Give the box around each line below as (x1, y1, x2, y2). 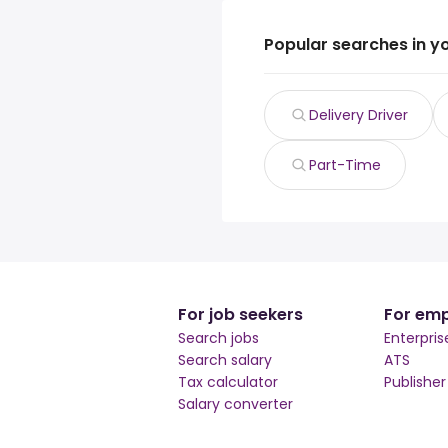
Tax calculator (178, 372, 278, 392)
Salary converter (178, 394, 293, 414)
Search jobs (178, 328, 259, 348)
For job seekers (178, 303, 303, 326)
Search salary (178, 350, 272, 370)
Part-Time (309, 155, 381, 175)
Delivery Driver (309, 105, 408, 125)
